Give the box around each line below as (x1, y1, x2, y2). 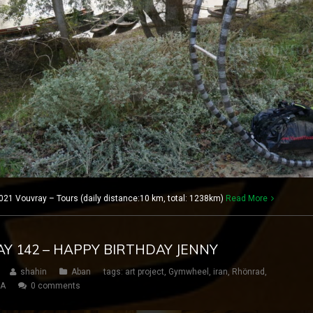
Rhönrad (232, 266, 265, 277)
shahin (20, 266, 47, 277)
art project (125, 266, 164, 277)
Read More (226, 193, 268, 203)
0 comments (31, 280, 80, 291)
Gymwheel (168, 266, 209, 277)
